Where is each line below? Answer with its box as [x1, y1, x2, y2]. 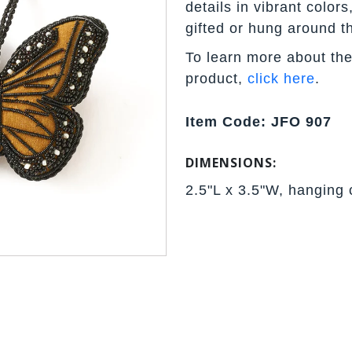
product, [185, 70, 247, 86]
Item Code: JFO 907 [185, 113, 332, 130]
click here [247, 70, 315, 86]
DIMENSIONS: [185, 153, 277, 171]
